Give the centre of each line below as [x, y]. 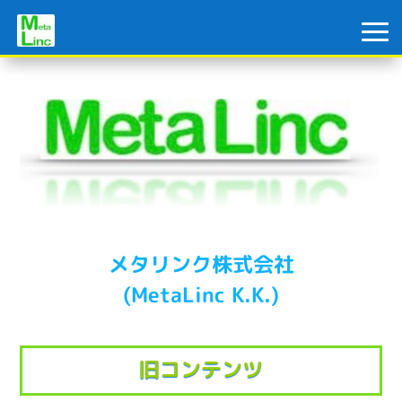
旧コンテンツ [201, 369]
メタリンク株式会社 [201, 264]
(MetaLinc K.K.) [201, 294]
